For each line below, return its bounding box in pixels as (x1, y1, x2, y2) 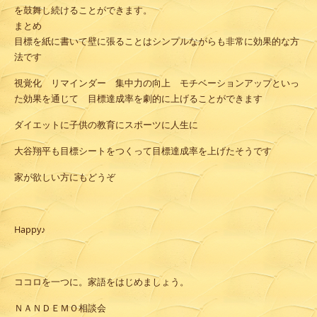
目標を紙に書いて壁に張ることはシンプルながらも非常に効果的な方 (14, 35, 299, 48)
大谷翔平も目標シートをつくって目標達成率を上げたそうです (14, 145, 272, 158)
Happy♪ (14, 224, 46, 236)
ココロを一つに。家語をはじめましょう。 (14, 276, 189, 289)
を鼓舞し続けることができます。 (14, 4, 152, 17)
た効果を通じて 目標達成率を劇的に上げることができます (14, 93, 263, 105)
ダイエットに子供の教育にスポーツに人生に (14, 119, 198, 132)
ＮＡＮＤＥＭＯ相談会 (14, 302, 106, 315)
